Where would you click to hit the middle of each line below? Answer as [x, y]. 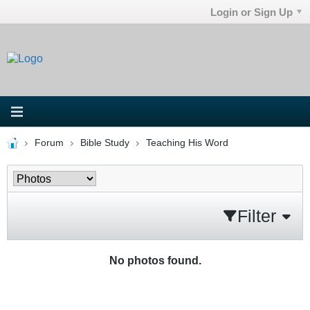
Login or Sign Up [252, 12]
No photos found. [155, 260]
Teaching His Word [187, 143]
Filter [257, 216]
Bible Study [104, 143]
